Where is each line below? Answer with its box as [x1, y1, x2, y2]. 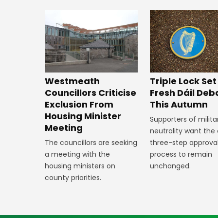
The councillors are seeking [45, 137, 137, 147]
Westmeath [45, 74, 100, 87]
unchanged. [150, 161, 191, 171]
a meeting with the [45, 149, 110, 159]
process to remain [150, 149, 213, 159]
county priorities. [45, 172, 101, 182]
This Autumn [150, 98, 208, 110]
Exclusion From [45, 98, 113, 110]
